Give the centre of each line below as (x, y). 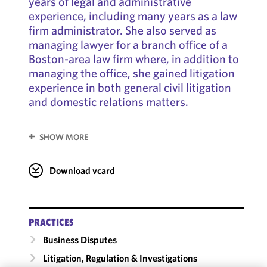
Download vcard (82, 170)
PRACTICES (51, 222)
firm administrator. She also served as (122, 30)
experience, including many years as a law (133, 16)
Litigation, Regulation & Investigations (120, 258)
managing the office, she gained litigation (131, 73)
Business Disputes (80, 239)
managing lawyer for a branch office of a (128, 44)
